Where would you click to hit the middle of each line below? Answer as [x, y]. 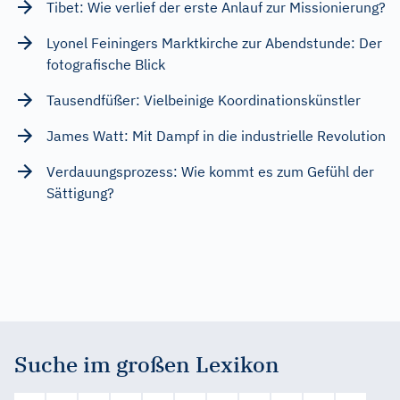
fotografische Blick [106, 64]
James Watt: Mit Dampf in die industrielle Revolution [216, 135]
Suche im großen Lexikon [147, 364]
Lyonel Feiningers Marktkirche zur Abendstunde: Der [214, 42]
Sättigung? [80, 192]
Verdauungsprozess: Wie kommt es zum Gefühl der [210, 171]
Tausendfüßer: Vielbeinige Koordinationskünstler [204, 100]
